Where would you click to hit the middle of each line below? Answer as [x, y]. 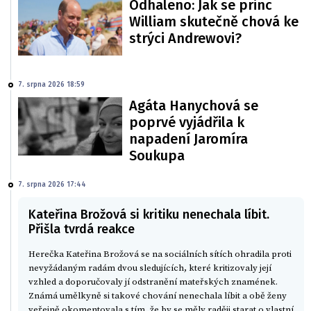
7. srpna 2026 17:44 [52, 184]
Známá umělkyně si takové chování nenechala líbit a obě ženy [158, 295]
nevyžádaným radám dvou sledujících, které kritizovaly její [150, 268]
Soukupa [157, 155]
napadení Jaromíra [188, 138]
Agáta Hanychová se [194, 105]
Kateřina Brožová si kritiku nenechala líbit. [149, 214]
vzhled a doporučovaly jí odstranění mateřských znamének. [153, 281]
